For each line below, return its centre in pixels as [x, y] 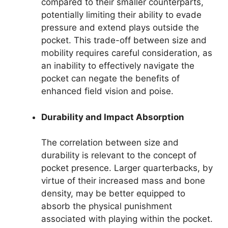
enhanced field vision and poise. [107, 91]
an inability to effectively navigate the [118, 66]
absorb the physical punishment [107, 206]
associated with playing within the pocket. [127, 219]
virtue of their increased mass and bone [123, 181]
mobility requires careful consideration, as [127, 53]
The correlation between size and [110, 143]
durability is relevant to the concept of [119, 155]
